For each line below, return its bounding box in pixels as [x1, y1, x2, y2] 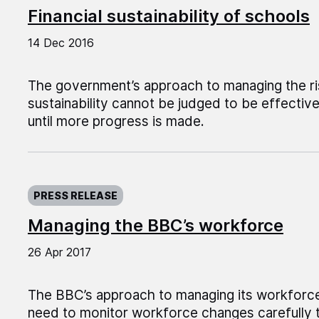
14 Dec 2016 [27, 36, 94, 51]
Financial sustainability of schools [27, 6, 310, 27]
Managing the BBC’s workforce [27, 215, 283, 236]
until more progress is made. [27, 113, 204, 130]
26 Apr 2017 [27, 245, 91, 260]
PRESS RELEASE [33, 189, 117, 202]
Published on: [27, 174, 113, 192]
